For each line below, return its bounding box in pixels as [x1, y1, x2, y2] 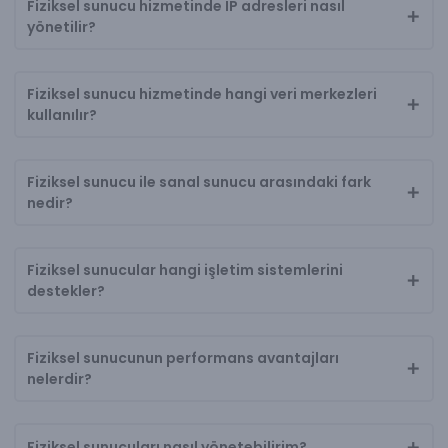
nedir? [26, 192, 73, 213]
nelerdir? [26, 368, 92, 389]
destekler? [26, 280, 105, 301]
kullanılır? [26, 104, 97, 125]
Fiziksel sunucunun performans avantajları [26, 347, 339, 368]
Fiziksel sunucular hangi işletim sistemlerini [26, 259, 343, 280]
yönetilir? [26, 16, 96, 37]
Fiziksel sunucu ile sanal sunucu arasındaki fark [26, 171, 371, 192]
